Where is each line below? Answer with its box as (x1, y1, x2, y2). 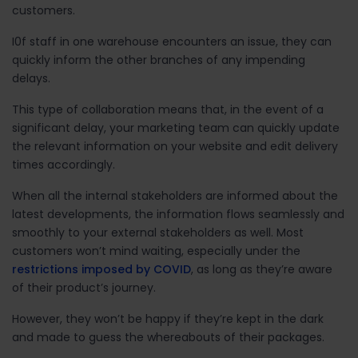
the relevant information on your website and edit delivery (12, 137, 338, 154)
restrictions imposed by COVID (12, 261, 191, 277)
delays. (12, 70, 54, 86)
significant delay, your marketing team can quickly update (12, 119, 340, 136)
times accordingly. (12, 156, 118, 173)
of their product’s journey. (12, 279, 159, 296)
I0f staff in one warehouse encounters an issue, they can (12, 33, 332, 50)
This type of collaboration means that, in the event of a (12, 101, 324, 117)
